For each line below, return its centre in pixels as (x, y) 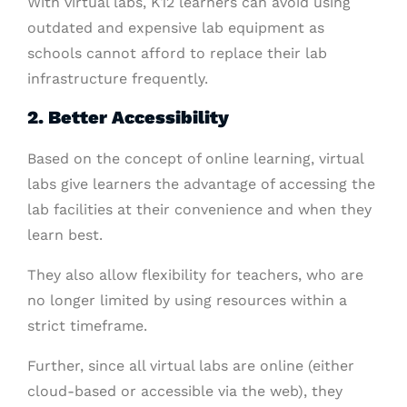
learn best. (65, 235)
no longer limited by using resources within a (187, 300)
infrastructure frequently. (118, 79)
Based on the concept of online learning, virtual (195, 159)
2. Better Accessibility (128, 117)
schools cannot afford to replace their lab (177, 53)
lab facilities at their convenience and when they (199, 209)
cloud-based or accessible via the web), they (185, 391)
